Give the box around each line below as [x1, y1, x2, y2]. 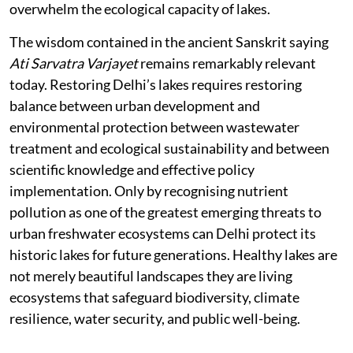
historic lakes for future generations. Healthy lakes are [9, 246, 337, 264]
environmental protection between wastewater [9, 118, 299, 136]
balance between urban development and [9, 97, 260, 115]
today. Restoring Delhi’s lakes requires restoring [9, 76, 302, 94]
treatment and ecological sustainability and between [9, 139, 329, 158]
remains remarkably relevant [138, 54, 316, 72]
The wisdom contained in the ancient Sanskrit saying [9, 33, 329, 51]
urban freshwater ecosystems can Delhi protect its [9, 225, 316, 243]
